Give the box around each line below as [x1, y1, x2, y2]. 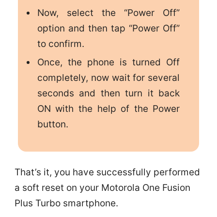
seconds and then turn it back [37, 87, 180, 99]
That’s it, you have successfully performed [15, 166, 200, 178]
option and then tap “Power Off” [37, 23, 180, 34]
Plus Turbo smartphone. [15, 197, 118, 209]
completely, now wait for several [37, 72, 180, 83]
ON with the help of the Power [37, 103, 180, 114]
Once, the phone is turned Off [37, 56, 180, 68]
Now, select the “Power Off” [37, 7, 180, 19]
